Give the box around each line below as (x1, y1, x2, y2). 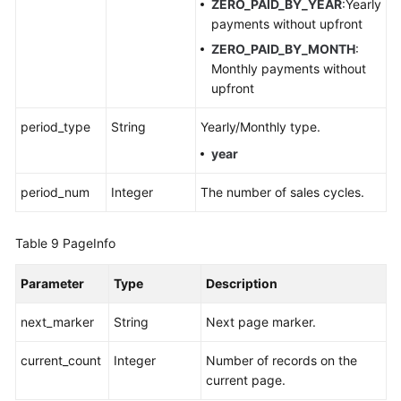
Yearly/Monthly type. (200, 119, 320, 134)
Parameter (21, 276, 84, 291)
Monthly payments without (211, 61, 366, 76)
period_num (21, 184, 90, 200)
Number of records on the (206, 353, 357, 368)
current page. (206, 372, 286, 388)
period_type (21, 119, 90, 134)
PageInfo (63, 235, 115, 251)
